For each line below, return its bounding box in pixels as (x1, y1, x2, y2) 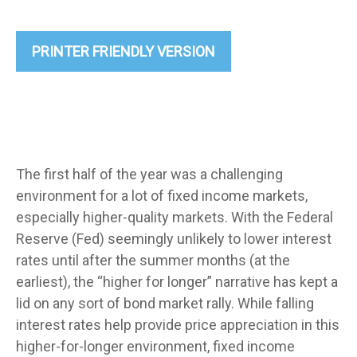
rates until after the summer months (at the (16, 252, 290, 269)
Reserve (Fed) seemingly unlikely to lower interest (16, 230, 331, 247)
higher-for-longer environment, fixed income (16, 338, 295, 355)
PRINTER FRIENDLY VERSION (32, 43, 215, 60)
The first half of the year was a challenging (16, 166, 283, 182)
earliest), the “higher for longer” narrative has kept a (16, 273, 338, 290)
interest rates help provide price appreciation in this (16, 316, 339, 333)
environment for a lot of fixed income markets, (16, 187, 308, 204)
